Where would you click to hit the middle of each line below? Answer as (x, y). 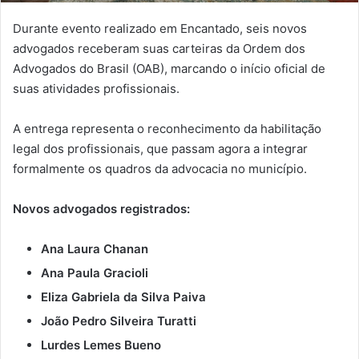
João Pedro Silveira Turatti (119, 321)
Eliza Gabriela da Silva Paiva (123, 296)
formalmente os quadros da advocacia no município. (160, 168)
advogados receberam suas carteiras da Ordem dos (159, 48)
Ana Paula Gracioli (95, 272)
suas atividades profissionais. (96, 88)
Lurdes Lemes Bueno (101, 345)
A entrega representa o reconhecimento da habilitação (167, 128)
